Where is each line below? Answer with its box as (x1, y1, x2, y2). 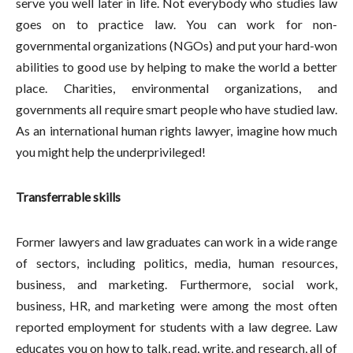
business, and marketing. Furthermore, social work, (16, 277, 337, 292)
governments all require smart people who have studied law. (16, 102, 337, 117)
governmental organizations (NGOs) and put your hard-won (16, 38, 337, 54)
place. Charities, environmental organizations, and (16, 80, 337, 96)
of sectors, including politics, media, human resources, (16, 255, 337, 271)
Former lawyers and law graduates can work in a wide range (16, 234, 337, 250)
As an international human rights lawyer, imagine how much (16, 123, 337, 139)
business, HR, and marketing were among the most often (16, 298, 337, 314)
